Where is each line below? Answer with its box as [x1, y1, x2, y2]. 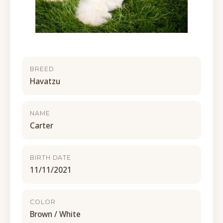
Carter [30, 120, 53, 130]
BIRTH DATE [30, 154, 72, 161]
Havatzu [30, 76, 60, 86]
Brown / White [30, 209, 81, 219]
